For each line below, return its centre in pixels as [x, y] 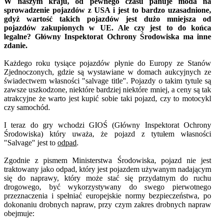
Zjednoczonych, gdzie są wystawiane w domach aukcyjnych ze [108, 72]
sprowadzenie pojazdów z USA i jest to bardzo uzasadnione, [108, 10]
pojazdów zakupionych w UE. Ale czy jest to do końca [108, 27]
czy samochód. [27, 107]
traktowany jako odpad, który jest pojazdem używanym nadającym [108, 169]
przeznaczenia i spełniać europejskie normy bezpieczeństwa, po [108, 195]
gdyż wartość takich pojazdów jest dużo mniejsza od [108, 19]
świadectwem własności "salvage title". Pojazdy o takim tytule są [108, 81]
